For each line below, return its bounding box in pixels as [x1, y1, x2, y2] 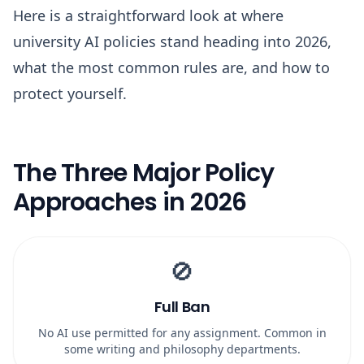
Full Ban [154, 297, 210, 317]
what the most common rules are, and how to [13, 58, 330, 77]
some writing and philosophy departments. [63, 341, 301, 357]
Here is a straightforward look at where [13, 6, 284, 25]
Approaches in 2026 [13, 185, 247, 219]
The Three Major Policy [13, 156, 275, 190]
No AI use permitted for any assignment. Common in [37, 325, 327, 340]
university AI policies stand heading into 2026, [13, 32, 331, 51]
